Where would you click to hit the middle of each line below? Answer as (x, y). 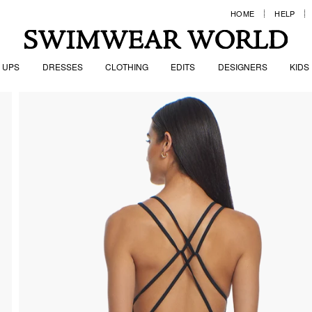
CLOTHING (127, 66)
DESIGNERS (242, 66)
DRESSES (62, 66)
